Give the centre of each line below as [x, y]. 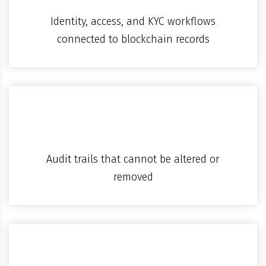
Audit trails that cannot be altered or [133, 159]
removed [133, 177]
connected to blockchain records [133, 39]
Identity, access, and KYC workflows [133, 21]
